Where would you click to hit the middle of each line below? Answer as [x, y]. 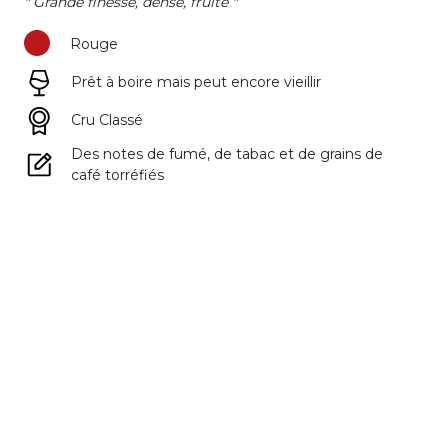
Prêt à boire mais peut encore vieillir [195, 82]
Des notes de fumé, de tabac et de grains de [226, 153]
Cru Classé [106, 120]
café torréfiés [117, 174]
